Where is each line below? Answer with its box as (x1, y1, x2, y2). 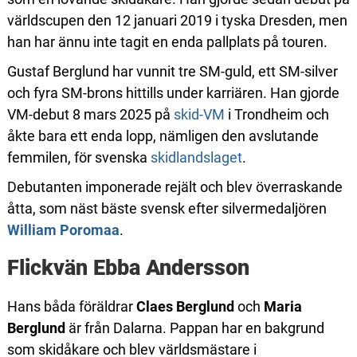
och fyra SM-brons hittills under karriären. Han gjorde (6, 84, 339, 101)
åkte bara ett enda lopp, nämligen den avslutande (6, 127, 319, 144)
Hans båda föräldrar (6, 298, 136, 315)
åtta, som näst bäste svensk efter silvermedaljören (6, 200, 327, 217)
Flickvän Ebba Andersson (6, 255, 249, 280)
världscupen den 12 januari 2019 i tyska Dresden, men (6, 12, 347, 29)
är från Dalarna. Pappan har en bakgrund (65, 320, 324, 336)
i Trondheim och (224, 106, 329, 123)
